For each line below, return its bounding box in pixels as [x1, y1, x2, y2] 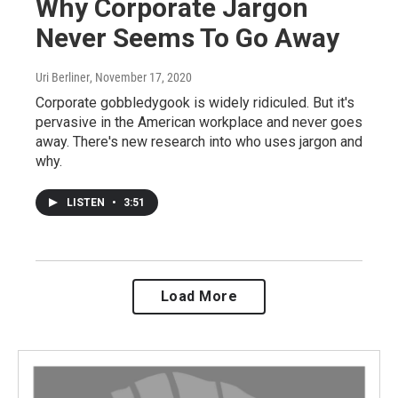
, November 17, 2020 [90, 69, 192, 84]
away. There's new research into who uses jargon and [36, 132, 362, 150]
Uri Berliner [36, 69, 90, 84]
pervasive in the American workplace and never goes [36, 113, 362, 131]
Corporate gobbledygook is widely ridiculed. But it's [36, 93, 354, 111]
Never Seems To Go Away [36, 21, 339, 53]
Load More [160, 287, 238, 305]
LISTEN [67, 195, 107, 209]
